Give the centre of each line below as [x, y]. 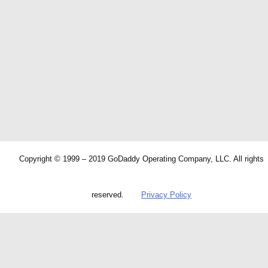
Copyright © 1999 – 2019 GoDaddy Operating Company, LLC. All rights [141, 159]
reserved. [108, 195]
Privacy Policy [166, 195]
